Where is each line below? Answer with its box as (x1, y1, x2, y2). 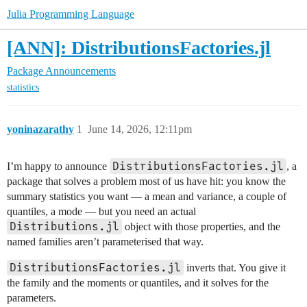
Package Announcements (7, 65, 116, 77)
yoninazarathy (7, 123, 74, 136)
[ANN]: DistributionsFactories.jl (7, 37, 271, 58)
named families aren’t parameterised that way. (7, 236, 204, 248)
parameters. (7, 292, 56, 304)
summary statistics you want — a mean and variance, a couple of (7, 191, 286, 203)
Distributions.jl (10, 220, 119, 234)
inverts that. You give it (184, 262, 286, 274)
